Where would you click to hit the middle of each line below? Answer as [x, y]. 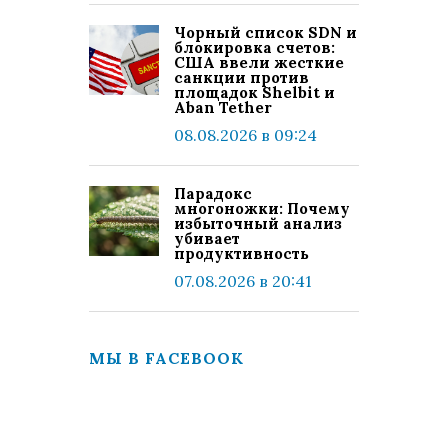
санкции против [241, 77]
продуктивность [241, 253]
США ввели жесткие [259, 62]
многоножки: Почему [262, 208]
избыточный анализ [258, 223]
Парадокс [213, 193]
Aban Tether [223, 107]
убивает [207, 238]
